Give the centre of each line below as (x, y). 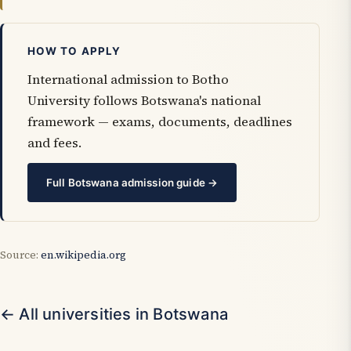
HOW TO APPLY (74, 51)
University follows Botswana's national (144, 100)
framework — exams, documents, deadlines (160, 121)
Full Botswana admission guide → (132, 183)
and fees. (54, 143)
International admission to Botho (128, 79)
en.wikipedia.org (83, 255)
